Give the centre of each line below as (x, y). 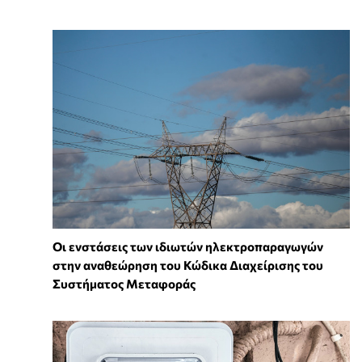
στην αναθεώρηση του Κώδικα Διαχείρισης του (188, 265)
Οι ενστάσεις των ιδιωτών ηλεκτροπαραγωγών (188, 246)
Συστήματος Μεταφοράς (124, 283)
